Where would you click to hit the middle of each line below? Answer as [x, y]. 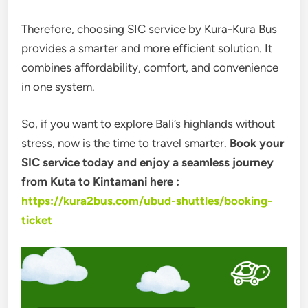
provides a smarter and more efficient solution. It [147, 48]
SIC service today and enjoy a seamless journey [148, 162]
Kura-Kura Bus [241, 29]
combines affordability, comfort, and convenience [150, 67]
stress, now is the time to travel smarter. [126, 143]
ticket [37, 220]
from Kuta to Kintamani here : [101, 181]
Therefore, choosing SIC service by [113, 29]
